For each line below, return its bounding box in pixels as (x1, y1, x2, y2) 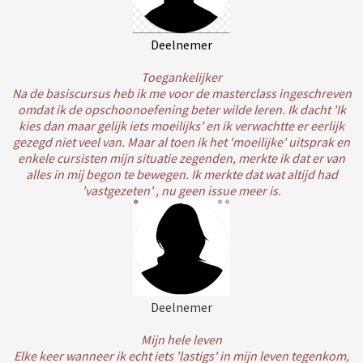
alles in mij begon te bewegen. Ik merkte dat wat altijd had (25, 166, 338, 182)
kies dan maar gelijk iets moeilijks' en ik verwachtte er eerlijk (19, 117, 344, 134)
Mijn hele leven (141, 331, 222, 348)
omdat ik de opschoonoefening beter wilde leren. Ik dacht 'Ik (17, 101, 346, 117)
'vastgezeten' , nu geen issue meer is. (82, 182, 281, 199)
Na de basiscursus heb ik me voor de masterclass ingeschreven (11, 85, 352, 101)
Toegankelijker (141, 69, 222, 85)
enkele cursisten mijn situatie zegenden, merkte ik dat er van (18, 150, 345, 166)
